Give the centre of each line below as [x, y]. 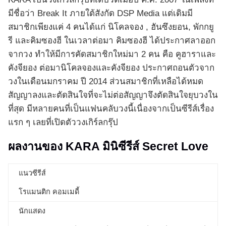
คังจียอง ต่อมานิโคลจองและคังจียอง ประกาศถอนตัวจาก [111, 68]
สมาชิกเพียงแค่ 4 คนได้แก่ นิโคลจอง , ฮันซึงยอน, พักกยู [111, 27]
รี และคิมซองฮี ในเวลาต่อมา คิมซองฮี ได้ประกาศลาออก [112, 41]
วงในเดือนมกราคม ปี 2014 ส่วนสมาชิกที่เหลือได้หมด [106, 82]
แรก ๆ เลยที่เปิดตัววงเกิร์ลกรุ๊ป [63, 123]
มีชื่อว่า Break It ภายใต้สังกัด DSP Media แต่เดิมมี [100, 14]
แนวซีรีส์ [32, 173]
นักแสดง [32, 211]
